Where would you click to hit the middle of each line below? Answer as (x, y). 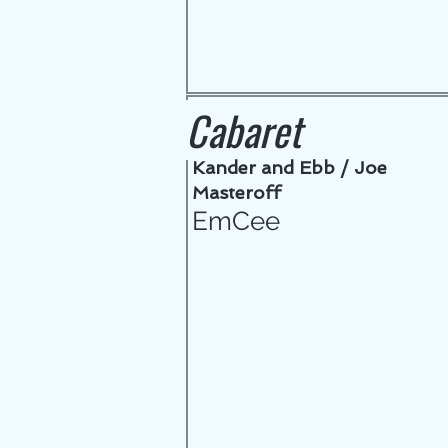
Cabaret (243, 130)
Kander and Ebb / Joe (289, 167)
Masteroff (236, 192)
